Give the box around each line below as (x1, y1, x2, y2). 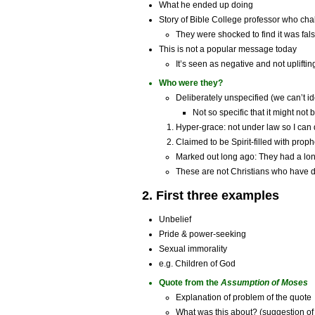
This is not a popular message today (159, 44, 297, 55)
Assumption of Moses (221, 278, 308, 288)
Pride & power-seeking (159, 229, 246, 240)
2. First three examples (142, 188, 279, 203)
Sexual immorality (159, 244, 227, 255)
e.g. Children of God (159, 259, 236, 269)
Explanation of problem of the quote (176, 292, 311, 303)
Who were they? (159, 78, 223, 89)
